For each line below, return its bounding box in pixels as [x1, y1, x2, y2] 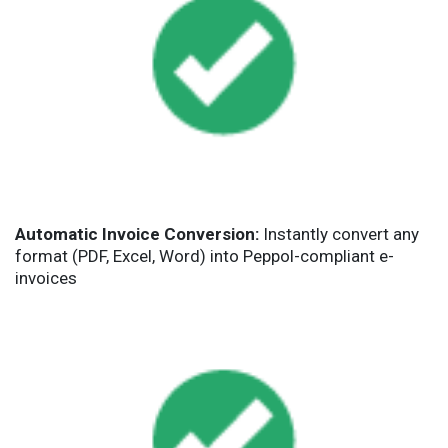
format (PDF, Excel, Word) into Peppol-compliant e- [15, 245, 394, 266]
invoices [15, 267, 77, 288]
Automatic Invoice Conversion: [15, 223, 259, 244]
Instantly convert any [259, 223, 419, 244]
